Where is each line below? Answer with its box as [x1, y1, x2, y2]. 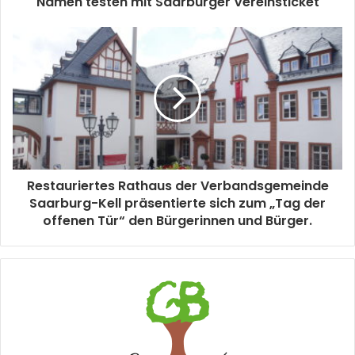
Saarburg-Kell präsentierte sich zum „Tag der [29, 194, 326, 212]
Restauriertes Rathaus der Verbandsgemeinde [26, 177, 329, 195]
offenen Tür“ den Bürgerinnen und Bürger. [43, 212, 312, 230]
